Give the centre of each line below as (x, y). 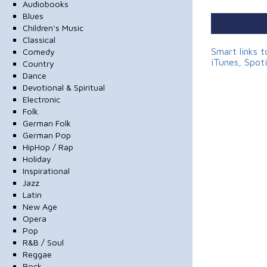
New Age (40, 206)
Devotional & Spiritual (63, 87)
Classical (39, 39)
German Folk (46, 123)
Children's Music (53, 27)
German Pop (46, 135)
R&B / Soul (43, 242)
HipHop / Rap (48, 147)
